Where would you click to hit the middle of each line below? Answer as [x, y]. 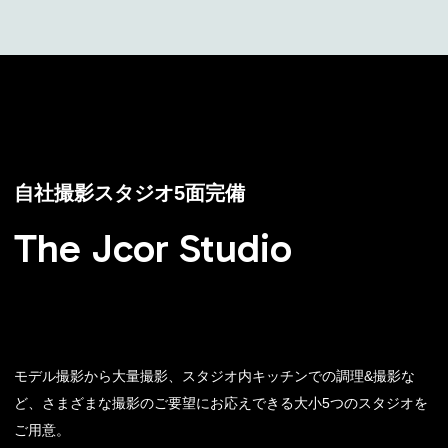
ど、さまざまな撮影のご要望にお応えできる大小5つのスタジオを [220, 403]
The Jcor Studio [152, 248]
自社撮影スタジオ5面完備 [129, 193]
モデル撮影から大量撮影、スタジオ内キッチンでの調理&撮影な [214, 376]
